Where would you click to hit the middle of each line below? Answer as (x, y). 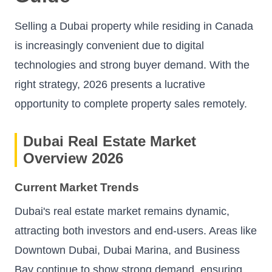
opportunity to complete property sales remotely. (131, 104)
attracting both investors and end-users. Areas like (136, 231)
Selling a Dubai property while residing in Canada (134, 26)
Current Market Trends (77, 188)
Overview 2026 (73, 158)
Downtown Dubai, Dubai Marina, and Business (127, 250)
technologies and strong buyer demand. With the (132, 65)
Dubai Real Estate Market (110, 141)
